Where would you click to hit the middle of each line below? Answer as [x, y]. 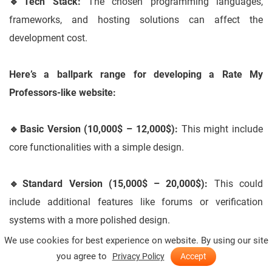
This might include [220, 129]
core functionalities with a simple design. [97, 148]
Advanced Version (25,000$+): [95, 257]
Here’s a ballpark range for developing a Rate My [136, 75]
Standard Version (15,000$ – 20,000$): [115, 184]
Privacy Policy [138, 256]
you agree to [83, 256]
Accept [193, 256]
